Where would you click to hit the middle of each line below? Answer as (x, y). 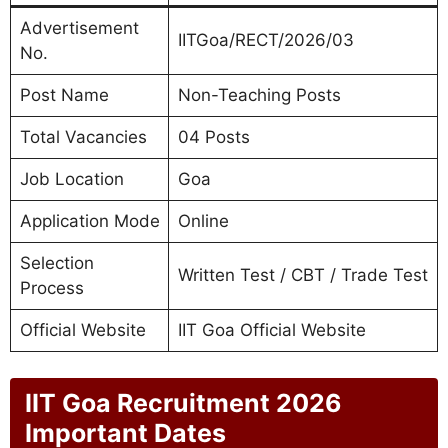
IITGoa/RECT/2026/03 (265, 40)
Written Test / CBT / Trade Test (302, 275)
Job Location (71, 179)
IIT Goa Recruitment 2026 (183, 402)
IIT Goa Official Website (271, 330)
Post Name (64, 95)
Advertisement (79, 28)
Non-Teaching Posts (259, 95)
